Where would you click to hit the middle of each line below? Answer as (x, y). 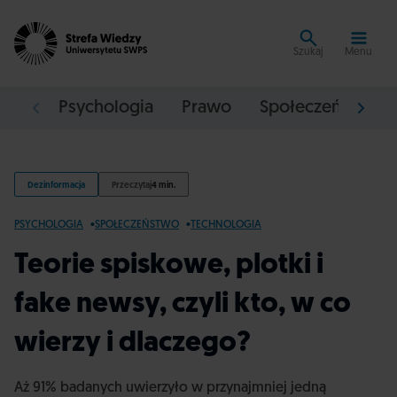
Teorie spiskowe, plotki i (169, 266)
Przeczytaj (132, 186)
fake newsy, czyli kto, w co (183, 305)
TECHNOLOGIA (226, 225)
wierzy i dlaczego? (132, 344)
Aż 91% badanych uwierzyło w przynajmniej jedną (170, 388)
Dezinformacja (56, 186)
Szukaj (308, 52)
